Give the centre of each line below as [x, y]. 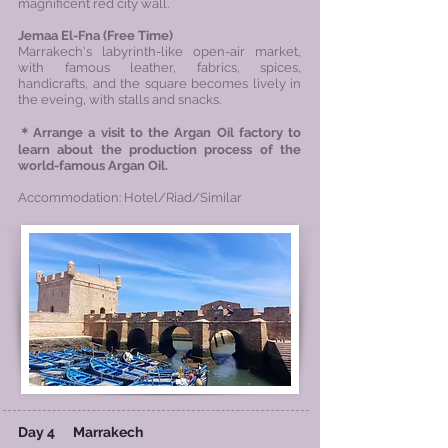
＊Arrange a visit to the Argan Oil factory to [159, 132]
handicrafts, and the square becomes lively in [159, 83]
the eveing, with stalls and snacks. [119, 99]
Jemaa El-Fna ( [62, 35]
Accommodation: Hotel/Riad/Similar [130, 197]
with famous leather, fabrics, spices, [159, 67]
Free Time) [140, 35]
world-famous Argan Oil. [93, 165]
